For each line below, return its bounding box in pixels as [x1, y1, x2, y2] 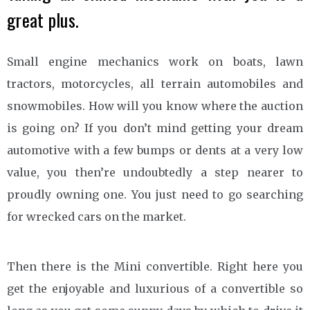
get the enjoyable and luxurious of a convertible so [7, 281, 303, 295]
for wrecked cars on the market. [7, 209, 186, 224]
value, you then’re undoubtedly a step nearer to [7, 165, 303, 179]
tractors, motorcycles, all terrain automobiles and [7, 76, 303, 91]
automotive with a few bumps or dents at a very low [7, 143, 303, 157]
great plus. [7, 6, 80, 33]
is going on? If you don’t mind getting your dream [7, 120, 303, 135]
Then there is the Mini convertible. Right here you [7, 259, 303, 273]
